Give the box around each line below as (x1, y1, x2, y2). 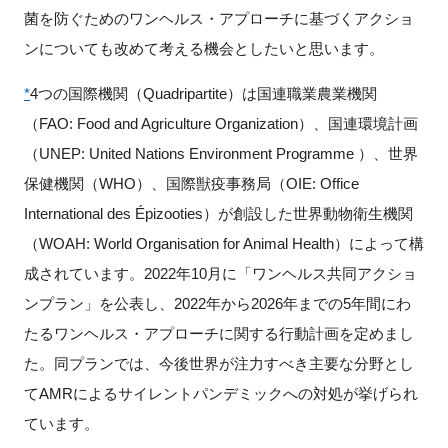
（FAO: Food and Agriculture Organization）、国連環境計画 (23, 115, 418, 133)
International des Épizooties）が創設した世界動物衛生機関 (23, 205, 413, 223)
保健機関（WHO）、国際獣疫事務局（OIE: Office (23, 175, 359, 193)
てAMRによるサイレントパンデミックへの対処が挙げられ (23, 385, 418, 403)
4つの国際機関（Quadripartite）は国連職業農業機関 (29, 85, 377, 103)
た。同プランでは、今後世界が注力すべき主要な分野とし (23, 355, 414, 373)
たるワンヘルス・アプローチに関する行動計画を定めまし (23, 325, 414, 343)
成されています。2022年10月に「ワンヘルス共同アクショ (23, 265, 417, 283)
